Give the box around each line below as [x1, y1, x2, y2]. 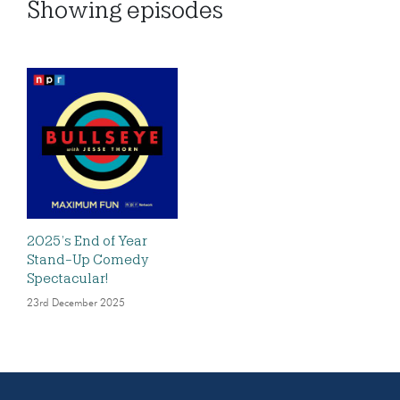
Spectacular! [27, 271, 108, 287]
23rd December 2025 [27, 298, 125, 309]
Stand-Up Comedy [27, 252, 148, 268]
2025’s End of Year [27, 233, 147, 249]
